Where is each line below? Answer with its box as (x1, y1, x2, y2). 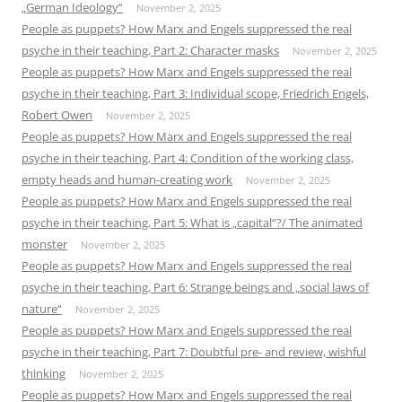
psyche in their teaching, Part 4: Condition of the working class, (22, 149, 354, 166)
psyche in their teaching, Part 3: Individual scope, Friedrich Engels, (22, 84, 369, 101)
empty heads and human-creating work (22, 170, 232, 188)
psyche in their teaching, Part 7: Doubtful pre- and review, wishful (22, 343, 366, 360)
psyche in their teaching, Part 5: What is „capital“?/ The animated (22, 214, 363, 231)
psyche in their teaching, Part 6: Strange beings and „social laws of (22, 278, 369, 295)
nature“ (22, 300, 62, 317)
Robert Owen (22, 106, 92, 123)
